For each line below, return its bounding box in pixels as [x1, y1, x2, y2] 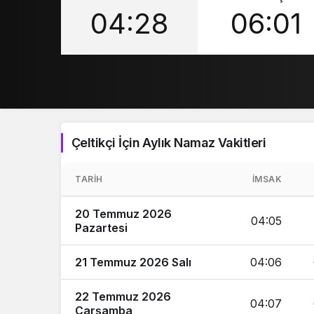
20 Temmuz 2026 [75, 207, 172, 221]
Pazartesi [75, 221, 128, 235]
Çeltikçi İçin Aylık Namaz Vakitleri [71, 135, 266, 150]
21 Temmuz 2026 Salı [75, 255, 191, 269]
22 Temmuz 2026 [75, 289, 171, 303]
